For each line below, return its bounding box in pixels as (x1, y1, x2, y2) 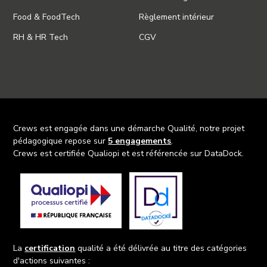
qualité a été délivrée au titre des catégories (75, 242, 247, 254)
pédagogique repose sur (13, 135, 108, 147)
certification (24, 242, 76, 254)
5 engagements (108, 135, 172, 147)
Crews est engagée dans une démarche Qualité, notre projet (13, 123, 245, 134)
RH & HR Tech (13, 32, 69, 43)
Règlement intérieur (138, 11, 214, 23)
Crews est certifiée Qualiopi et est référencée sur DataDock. (13, 148, 244, 159)
